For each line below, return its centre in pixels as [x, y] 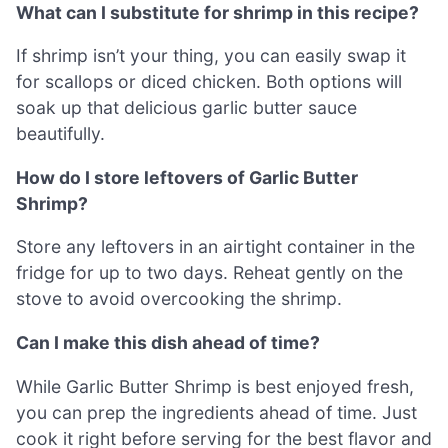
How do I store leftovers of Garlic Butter [187, 177]
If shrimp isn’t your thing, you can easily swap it [211, 56]
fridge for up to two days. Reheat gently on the [209, 273]
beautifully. [60, 134]
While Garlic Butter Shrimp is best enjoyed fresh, [215, 386]
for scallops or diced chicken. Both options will [209, 82]
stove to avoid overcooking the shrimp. [179, 299]
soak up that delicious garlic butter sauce [186, 108]
